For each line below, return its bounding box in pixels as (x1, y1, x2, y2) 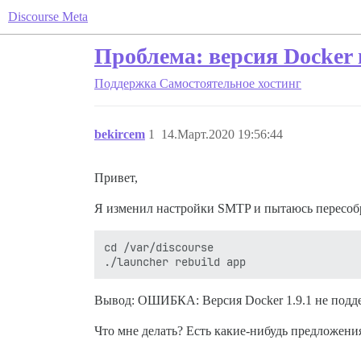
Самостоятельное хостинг (160, 77, 301, 90)
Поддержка (94, 77, 156, 90)
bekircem (94, 127, 145, 141)
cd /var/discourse (104, 240, 214, 255)
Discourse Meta (8, 10, 88, 23)
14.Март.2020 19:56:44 (161, 127, 283, 141)
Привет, (94, 171, 138, 185)
